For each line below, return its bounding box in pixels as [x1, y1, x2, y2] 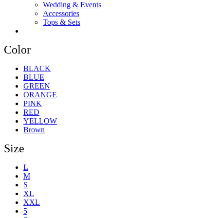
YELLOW [23, 116, 57, 125]
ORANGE [23, 90, 57, 99]
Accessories [43, 9, 79, 18]
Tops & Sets [43, 18, 80, 26]
